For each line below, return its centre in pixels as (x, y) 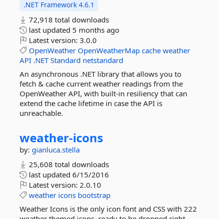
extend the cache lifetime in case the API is (91, 103)
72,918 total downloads (68, 20)
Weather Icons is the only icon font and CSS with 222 (108, 209)
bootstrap (94, 195)
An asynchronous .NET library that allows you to (100, 74)
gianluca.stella (56, 150)
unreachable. (41, 113)
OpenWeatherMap (109, 50)
